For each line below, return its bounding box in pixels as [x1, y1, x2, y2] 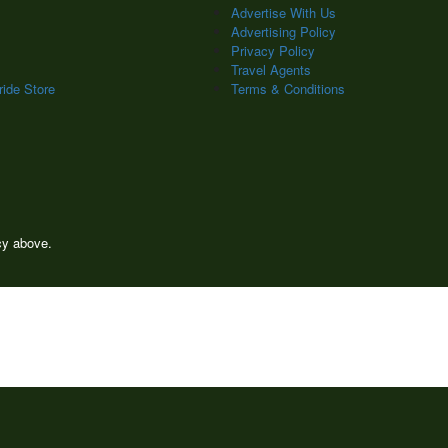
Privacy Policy [231, 41, 315, 60]
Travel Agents [231, 60, 311, 79]
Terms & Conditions [231, 79, 345, 98]
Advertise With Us [231, 3, 336, 22]
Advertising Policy [231, 22, 336, 41]
